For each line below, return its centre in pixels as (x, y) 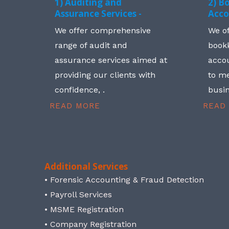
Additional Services (86, 167)
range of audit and (91, 45)
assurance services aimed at (111, 60)
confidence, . (80, 90)
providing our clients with (105, 75)
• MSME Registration (84, 210)
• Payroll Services (78, 195)
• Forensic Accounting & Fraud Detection (124, 180)
